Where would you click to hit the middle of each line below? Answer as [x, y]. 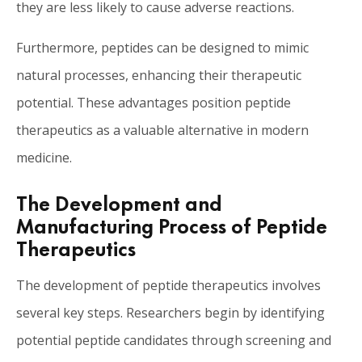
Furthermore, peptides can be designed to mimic [162, 47]
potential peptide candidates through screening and [174, 340]
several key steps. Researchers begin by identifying [170, 312]
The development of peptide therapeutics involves [168, 285]
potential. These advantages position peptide [154, 102]
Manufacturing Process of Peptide [172, 224]
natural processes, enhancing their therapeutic [159, 75]
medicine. [44, 157]
